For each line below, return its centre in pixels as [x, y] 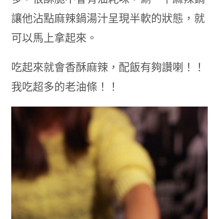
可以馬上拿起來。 [54, 38]
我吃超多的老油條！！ [65, 87]
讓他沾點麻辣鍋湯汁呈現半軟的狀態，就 [108, 19]
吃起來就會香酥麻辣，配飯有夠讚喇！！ [108, 67]
